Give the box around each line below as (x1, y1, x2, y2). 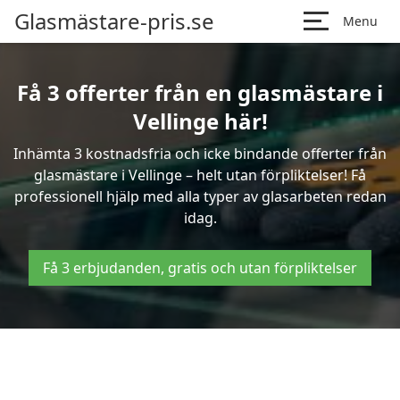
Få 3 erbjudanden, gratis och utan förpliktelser (43, 258, 357, 278)
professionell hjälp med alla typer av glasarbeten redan (13, 187, 387, 206)
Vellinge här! (132, 106, 268, 136)
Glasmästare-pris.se (14, 6, 214, 36)
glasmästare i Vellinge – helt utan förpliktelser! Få (34, 165, 366, 185)
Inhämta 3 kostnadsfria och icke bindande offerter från (13, 144, 387, 163)
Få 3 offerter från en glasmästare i (17, 78, 383, 107)
